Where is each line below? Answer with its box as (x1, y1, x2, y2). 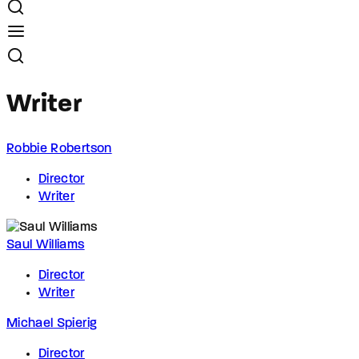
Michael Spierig (6, 317, 98, 330)
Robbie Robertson (6, 142, 112, 155)
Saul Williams (6, 238, 85, 252)
